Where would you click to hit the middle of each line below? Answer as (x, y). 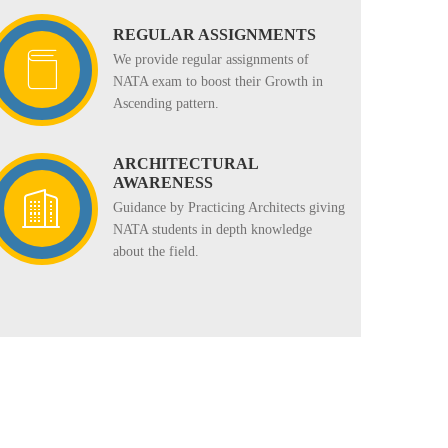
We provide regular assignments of (211, 60)
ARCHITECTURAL (185, 164)
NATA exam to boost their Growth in (218, 82)
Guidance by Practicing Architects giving (229, 208)
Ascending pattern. (166, 104)
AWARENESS (163, 183)
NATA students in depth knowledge (212, 230)
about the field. (156, 252)
